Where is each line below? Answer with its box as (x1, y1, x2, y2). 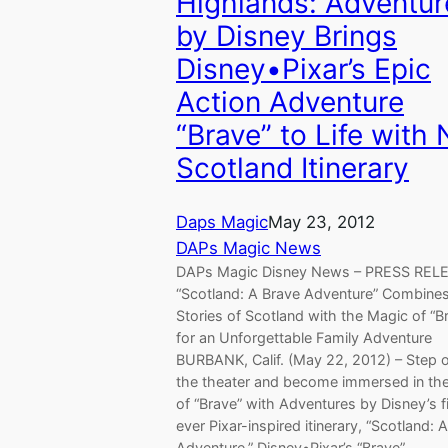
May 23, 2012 (268, 211, 375, 232)
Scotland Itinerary (176, 151, 409, 186)
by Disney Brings (176, 19, 397, 54)
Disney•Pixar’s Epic (176, 52, 431, 87)
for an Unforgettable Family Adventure (176, 328, 432, 346)
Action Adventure (176, 85, 404, 120)
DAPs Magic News (176, 237, 321, 258)
